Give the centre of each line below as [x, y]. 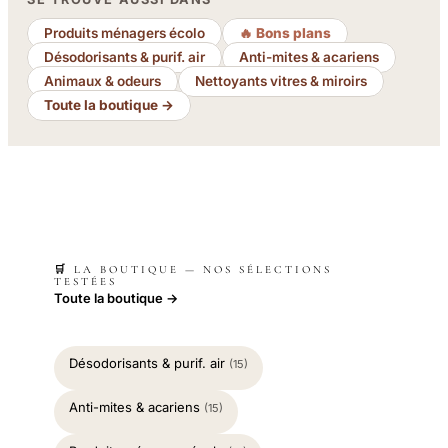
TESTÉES [85, 282]
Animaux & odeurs [103, 81]
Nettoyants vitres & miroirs [281, 81]
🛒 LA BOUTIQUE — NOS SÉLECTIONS [193, 270]
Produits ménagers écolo [125, 33]
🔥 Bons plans [285, 33]
